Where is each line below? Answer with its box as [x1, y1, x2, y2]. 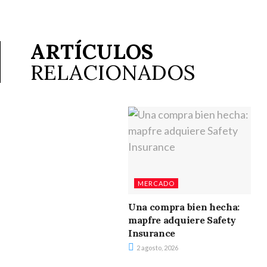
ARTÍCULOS [30, 38, 153, 66]
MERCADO [138, 179, 175, 188]
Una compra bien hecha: [128, 201, 240, 213]
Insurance [128, 227, 176, 240]
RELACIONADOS [30, 59, 195, 86]
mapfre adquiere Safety [128, 214, 236, 226]
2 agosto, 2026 [135, 244, 179, 252]
